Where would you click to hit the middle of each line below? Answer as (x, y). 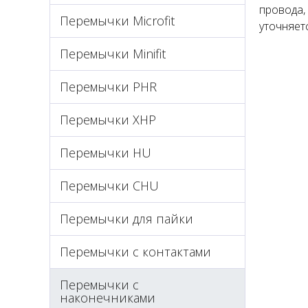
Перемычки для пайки (126, 219)
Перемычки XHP (108, 120)
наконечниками (108, 298)
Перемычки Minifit (113, 54)
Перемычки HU (106, 153)
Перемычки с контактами (135, 252)
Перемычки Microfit (117, 21)
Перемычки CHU (109, 186)
